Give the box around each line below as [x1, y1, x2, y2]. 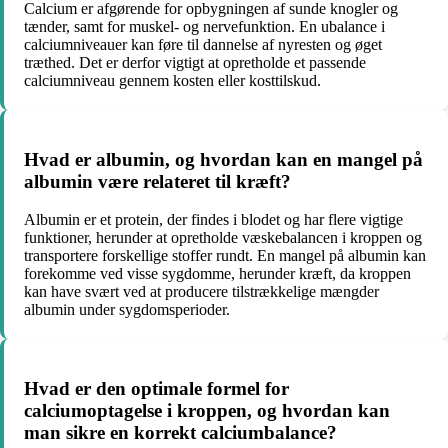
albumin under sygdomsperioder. [24, 301, 230, 319]
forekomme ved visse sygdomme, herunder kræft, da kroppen [24, 265, 411, 283]
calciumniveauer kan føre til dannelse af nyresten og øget [24, 35, 382, 53]
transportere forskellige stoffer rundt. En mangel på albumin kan [24, 247, 426, 265]
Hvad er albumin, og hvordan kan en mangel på [24, 148, 423, 170]
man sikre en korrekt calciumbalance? [24, 422, 337, 444]
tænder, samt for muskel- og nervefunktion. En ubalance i [24, 17, 385, 35]
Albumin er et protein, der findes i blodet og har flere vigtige [24, 211, 403, 229]
